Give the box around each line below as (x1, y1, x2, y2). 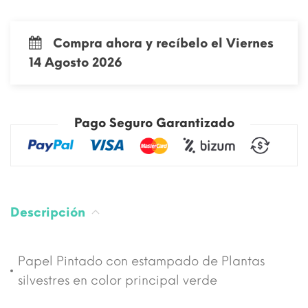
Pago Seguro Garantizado (74, 115, 234, 131)
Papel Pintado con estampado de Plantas (18, 254, 265, 269)
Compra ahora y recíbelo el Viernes (53, 36, 274, 51)
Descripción (10, 205, 89, 221)
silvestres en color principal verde (18, 273, 217, 289)
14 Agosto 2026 (29, 55, 122, 70)
